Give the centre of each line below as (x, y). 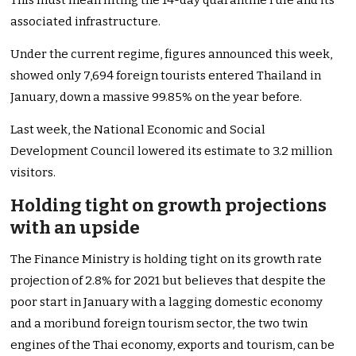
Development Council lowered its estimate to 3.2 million (172, 151)
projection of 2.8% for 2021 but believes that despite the (168, 281)
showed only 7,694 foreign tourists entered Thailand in (166, 76)
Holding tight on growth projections (169, 206)
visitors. (33, 173)
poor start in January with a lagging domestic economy (167, 302)
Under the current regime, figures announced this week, (172, 54)
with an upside (75, 228)
